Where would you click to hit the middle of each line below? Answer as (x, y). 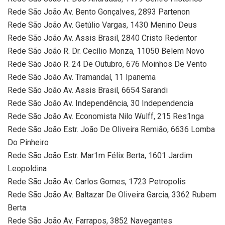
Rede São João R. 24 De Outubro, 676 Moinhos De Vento (107, 64)
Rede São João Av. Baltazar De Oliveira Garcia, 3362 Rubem (112, 194)
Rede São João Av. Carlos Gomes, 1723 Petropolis (97, 181)
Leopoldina (27, 168)
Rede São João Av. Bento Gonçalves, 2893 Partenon (99, 12)
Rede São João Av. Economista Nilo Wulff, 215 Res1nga (106, 116)
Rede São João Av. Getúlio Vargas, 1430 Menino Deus (102, 25)
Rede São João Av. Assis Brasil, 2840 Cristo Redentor (102, 38)
